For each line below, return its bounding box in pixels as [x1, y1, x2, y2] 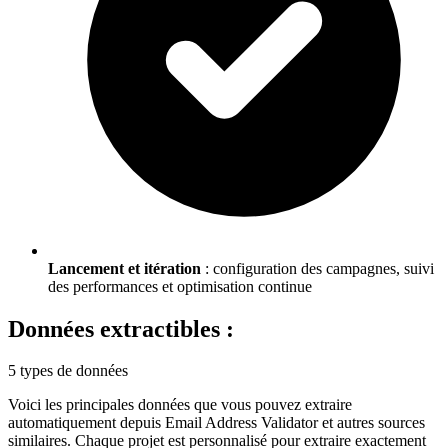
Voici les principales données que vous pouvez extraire [8, 396, 352, 414]
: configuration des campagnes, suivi [201, 259, 434, 277]
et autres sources [318, 414, 425, 432]
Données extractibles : [8, 315, 234, 342]
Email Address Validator [165, 414, 318, 432]
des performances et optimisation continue [48, 277, 312, 295]
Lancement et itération [48, 259, 201, 277]
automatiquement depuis [8, 414, 165, 432]
